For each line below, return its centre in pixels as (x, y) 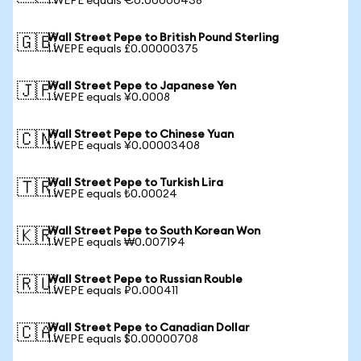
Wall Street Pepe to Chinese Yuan (141, 135)
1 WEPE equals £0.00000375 (123, 49)
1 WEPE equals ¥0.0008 (109, 98)
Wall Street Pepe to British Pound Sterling (163, 38)
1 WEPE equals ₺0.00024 (112, 194)
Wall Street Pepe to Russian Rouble (145, 280)
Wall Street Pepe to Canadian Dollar (149, 328)
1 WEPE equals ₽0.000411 (113, 291)
